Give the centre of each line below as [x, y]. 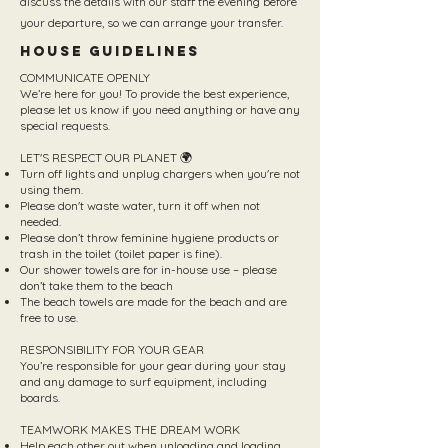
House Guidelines [110, 51]
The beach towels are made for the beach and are [153, 301]
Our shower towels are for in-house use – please [148, 269]
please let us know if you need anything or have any [160, 109]
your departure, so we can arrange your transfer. [151, 22]
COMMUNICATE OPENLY [85, 77]
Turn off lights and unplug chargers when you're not [160, 173]
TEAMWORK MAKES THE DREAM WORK [130, 429]
